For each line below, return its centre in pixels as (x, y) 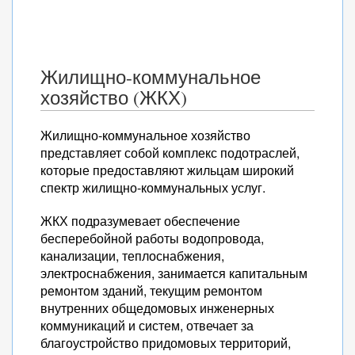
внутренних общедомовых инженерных (157, 308)
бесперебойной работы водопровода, (152, 238)
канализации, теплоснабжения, (132, 256)
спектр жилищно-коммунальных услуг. (153, 187)
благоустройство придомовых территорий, (166, 343)
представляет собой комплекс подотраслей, (170, 153)
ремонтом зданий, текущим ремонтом (151, 290)
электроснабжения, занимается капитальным (174, 273)
